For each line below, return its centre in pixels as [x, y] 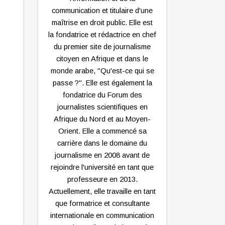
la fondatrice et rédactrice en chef [102, 35]
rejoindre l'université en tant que [102, 167]
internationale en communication [102, 216]
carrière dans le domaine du [102, 143]
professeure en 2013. [102, 180]
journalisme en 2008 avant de [102, 155]
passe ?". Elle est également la [102, 83]
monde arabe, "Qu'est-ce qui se [102, 71]
